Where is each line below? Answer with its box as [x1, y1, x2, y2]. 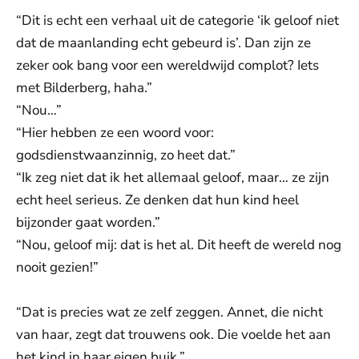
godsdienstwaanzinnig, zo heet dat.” [16, 146, 236, 164]
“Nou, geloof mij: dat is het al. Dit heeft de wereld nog [16, 236, 341, 254]
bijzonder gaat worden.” [16, 213, 160, 232]
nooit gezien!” [16, 258, 99, 276]
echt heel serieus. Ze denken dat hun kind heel [16, 191, 299, 209]
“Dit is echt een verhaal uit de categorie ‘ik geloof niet [16, 11, 339, 30]
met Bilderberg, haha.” [16, 79, 152, 97]
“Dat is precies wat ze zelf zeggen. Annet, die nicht [16, 303, 323, 321]
